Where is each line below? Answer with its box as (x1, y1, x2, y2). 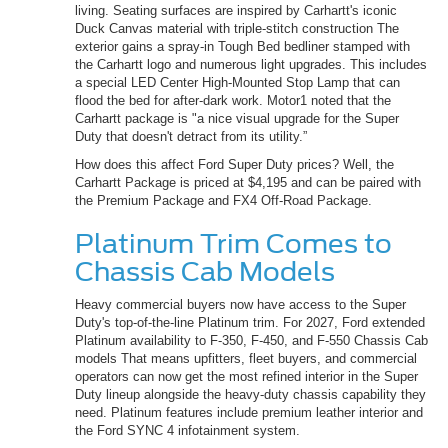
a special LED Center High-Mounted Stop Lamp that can (75, 75, 400, 91)
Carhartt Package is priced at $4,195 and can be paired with (75, 175, 421, 191)
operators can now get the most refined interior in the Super (75, 369, 418, 385)
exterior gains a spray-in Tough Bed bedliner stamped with (75, 39, 410, 55)
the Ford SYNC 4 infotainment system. (75, 423, 300, 439)
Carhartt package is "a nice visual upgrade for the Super (75, 111, 399, 127)
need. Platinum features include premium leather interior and (75, 405, 423, 421)
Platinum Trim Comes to (75, 228, 392, 260)
